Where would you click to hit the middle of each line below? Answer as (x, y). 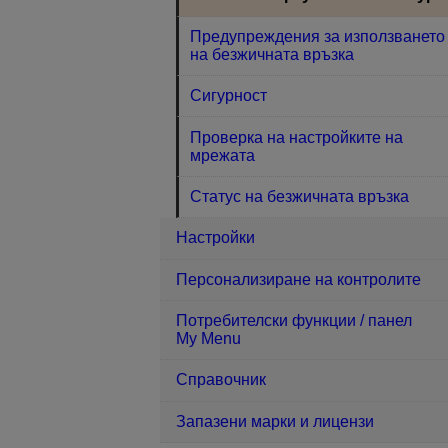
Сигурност (229, 96)
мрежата (223, 155)
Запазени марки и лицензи (275, 421)
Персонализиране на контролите (298, 279)
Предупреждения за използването (318, 36)
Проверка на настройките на (297, 137)
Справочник (221, 380)
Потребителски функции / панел (294, 321)
